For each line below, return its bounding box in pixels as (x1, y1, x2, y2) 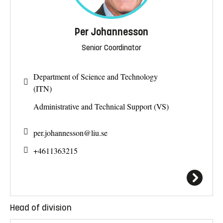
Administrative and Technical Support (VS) (33, 101, 169, 112)
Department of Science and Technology (33, 71, 158, 82)
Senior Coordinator (82, 43, 141, 53)
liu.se (91, 127, 108, 138)
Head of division (10, 202, 72, 214)
